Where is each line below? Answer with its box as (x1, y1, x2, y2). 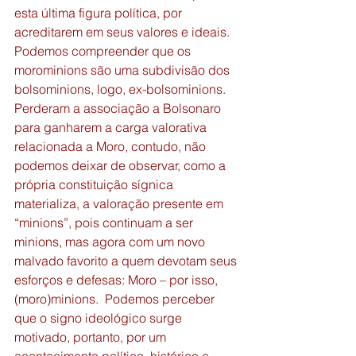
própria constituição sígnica (14, 176, 176, 192)
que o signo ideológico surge (14, 310, 185, 326)
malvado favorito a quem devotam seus (14, 253, 240, 269)
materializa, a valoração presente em (14, 195, 226, 211)
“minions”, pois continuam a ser (14, 215, 196, 230)
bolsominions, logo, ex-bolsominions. (14, 81, 229, 97)
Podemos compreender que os (14, 43, 194, 59)
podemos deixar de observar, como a (14, 157, 229, 173)
